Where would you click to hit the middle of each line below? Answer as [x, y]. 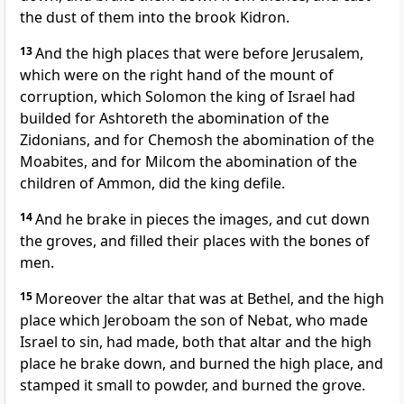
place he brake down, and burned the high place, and [202, 364]
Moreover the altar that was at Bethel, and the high [210, 299]
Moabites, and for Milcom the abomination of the [188, 162]
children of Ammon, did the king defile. [152, 184]
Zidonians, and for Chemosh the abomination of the [197, 140]
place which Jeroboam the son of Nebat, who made [194, 321]
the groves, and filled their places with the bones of [195, 241]
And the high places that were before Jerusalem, [199, 54]
